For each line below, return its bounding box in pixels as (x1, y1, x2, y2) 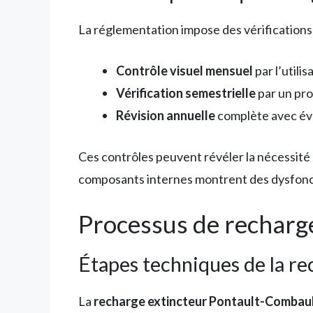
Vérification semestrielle (116, 85, 256, 101)
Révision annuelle (116, 108, 215, 124)
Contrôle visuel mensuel (116, 63, 253, 79)
